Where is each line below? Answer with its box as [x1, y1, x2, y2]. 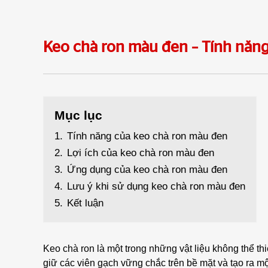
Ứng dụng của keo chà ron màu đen [67, 164, 227, 175]
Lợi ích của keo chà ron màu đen [67, 147, 214, 159]
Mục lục [54, 108, 102, 122]
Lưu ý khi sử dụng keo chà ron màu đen [67, 181, 245, 192]
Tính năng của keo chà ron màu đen [67, 130, 227, 142]
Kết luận [67, 197, 103, 209]
